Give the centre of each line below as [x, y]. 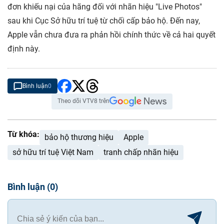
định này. [24, 49]
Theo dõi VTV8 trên [83, 101]
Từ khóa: [23, 134]
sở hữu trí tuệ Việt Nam [53, 152]
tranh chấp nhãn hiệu [141, 152]
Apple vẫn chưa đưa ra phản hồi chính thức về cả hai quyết [111, 35]
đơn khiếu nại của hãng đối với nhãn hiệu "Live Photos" [105, 7]
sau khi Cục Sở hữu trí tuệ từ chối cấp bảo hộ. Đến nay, [104, 21]
